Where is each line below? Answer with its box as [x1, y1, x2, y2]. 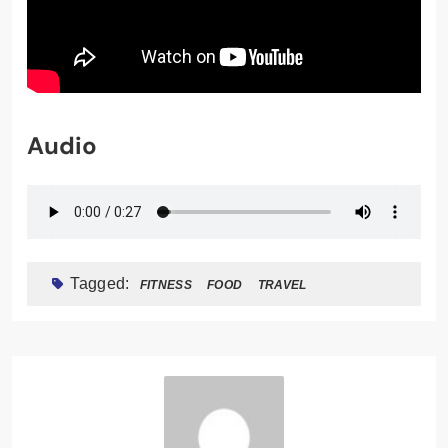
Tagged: [70, 274, 134, 292]
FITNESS [139, 277, 192, 292]
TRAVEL [257, 277, 307, 292]
